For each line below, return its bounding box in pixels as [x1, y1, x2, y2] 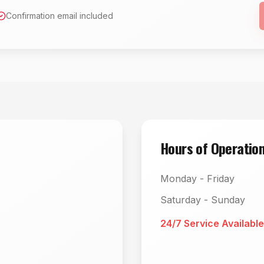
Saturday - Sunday [160, 194, 245, 206]
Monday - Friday [160, 173, 235, 184]
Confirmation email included [6, 11, 113, 21]
